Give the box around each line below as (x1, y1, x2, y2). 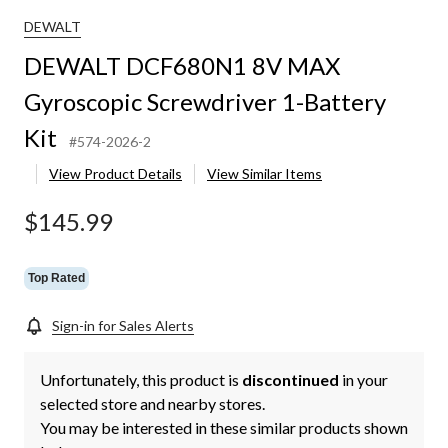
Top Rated (28, 270, 85, 285)
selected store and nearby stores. (40, 394, 265, 414)
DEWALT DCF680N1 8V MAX (24, 51, 340, 81)
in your (339, 370, 388, 390)
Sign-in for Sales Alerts (52, 317, 194, 335)
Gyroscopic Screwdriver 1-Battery (24, 87, 386, 117)
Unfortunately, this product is (40, 370, 242, 390)
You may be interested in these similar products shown (40, 418, 408, 438)
